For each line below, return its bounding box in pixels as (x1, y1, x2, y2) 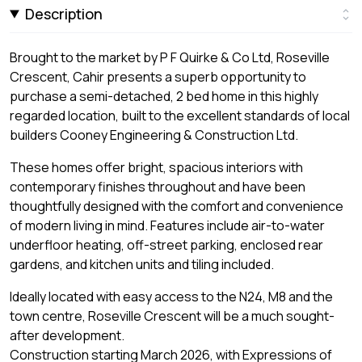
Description (25, 3, 103, 23)
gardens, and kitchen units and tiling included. (10, 255, 274, 273)
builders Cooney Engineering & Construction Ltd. (10, 125, 298, 144)
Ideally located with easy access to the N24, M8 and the (10, 287, 333, 305)
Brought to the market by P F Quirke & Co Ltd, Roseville (10, 48, 330, 66)
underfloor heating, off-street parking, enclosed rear (10, 235, 323, 254)
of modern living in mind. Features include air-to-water (10, 216, 325, 234)
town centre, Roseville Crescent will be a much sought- (10, 306, 335, 325)
